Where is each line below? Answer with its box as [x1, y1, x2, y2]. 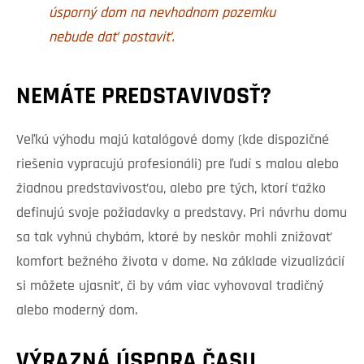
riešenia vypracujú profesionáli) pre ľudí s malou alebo [16, 157, 339, 173]
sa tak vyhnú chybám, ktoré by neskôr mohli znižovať [16, 230, 332, 246]
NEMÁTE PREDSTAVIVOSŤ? [16, 84, 271, 110]
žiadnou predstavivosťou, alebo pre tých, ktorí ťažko [16, 181, 326, 197]
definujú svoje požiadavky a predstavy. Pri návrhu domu [16, 206, 347, 222]
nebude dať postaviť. [49, 30, 174, 46]
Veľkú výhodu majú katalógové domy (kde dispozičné [16, 132, 329, 149]
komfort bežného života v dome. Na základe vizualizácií [16, 254, 344, 271]
